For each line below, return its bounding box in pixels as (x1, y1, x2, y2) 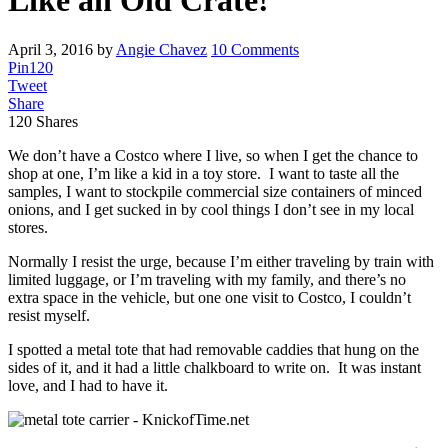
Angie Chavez (116, 40, 207, 58)
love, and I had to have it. (8, 376, 168, 394)
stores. (8, 218, 48, 236)
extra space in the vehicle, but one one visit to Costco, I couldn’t (8, 288, 411, 306)
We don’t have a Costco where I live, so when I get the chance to (8, 146, 418, 164)
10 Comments (211, 40, 299, 58)
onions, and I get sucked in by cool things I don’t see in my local (8, 200, 414, 218)
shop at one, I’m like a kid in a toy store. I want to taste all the (8, 164, 399, 182)
